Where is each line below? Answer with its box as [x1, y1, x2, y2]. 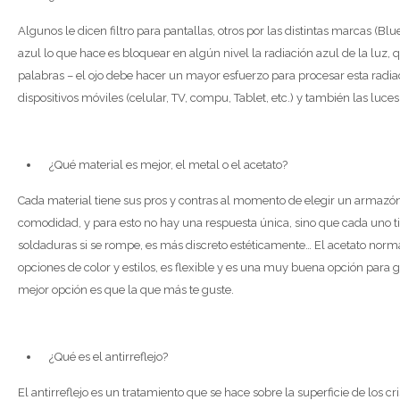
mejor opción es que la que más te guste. [18, 283, 234, 296]
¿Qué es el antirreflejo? [49, 350, 168, 363]
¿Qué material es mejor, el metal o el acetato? [49, 158, 287, 171]
